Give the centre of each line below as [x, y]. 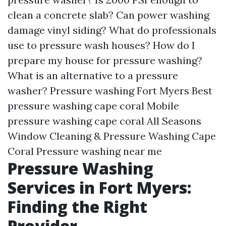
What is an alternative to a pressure [93, 75]
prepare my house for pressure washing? [105, 60]
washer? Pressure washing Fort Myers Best [110, 91]
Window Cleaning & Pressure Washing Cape [112, 136]
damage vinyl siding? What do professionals [112, 30]
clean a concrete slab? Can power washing [108, 15]
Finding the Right [77, 207]
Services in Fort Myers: [100, 187]
